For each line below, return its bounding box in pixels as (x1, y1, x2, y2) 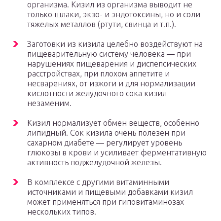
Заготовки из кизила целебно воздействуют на (27, 39, 203, 49)
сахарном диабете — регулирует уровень (27, 138, 182, 147)
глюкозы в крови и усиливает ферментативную (27, 148, 207, 157)
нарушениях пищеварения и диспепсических (27, 59, 196, 69)
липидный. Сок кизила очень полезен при (27, 128, 185, 138)
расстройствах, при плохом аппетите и (27, 69, 170, 78)
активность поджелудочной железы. (27, 158, 162, 167)
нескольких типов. (27, 207, 96, 217)
